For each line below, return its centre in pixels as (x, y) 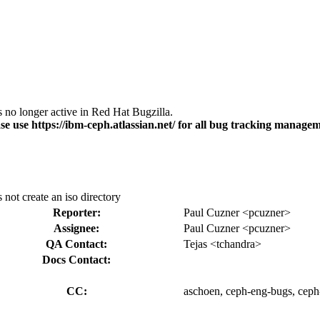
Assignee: (76, 228)
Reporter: (76, 212)
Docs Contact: (76, 259)
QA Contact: (76, 244)
